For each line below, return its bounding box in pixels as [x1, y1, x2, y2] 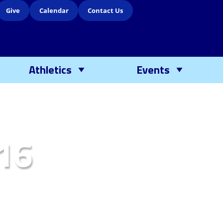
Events [136, 61, 170, 78]
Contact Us [88, 5, 123, 15]
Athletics [28, 61, 72, 78]
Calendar [39, 5, 69, 15]
